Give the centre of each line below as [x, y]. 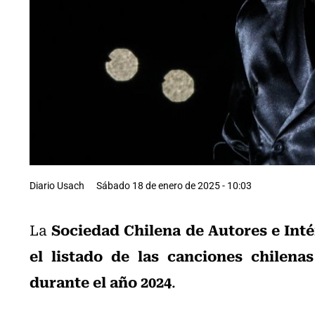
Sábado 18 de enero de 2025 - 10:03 [174, 185]
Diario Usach [57, 185]
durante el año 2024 [101, 281]
